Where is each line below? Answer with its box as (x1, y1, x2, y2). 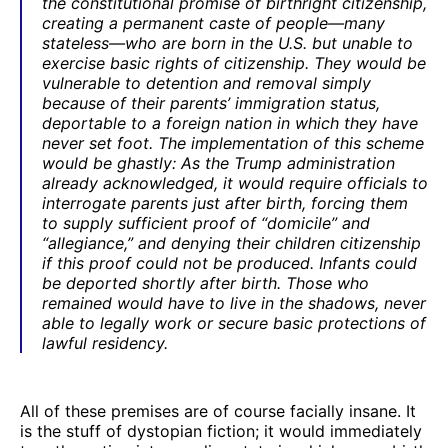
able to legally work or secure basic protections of (42, 312, 426, 333)
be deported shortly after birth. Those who (42, 272, 369, 293)
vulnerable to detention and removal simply (42, 72, 371, 93)
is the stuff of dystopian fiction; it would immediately (20, 420, 422, 441)
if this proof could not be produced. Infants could (42, 252, 417, 273)
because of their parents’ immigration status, (42, 92, 380, 113)
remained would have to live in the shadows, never (42, 292, 426, 313)
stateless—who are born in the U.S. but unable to (42, 32, 413, 53)
